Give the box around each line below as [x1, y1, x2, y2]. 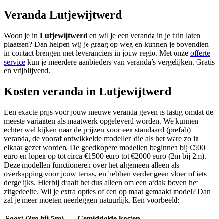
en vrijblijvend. [4, 66, 50, 75]
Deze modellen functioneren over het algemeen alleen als [4, 161, 179, 170]
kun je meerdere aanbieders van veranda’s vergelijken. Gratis [25, 58, 215, 66]
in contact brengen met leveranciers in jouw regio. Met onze [4, 49, 190, 58]
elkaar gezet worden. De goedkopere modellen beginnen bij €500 [4, 143, 205, 152]
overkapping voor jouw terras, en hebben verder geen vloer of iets [4, 170, 207, 178]
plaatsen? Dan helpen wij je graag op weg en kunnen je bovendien [4, 40, 209, 49]
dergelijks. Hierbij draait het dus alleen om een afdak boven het [4, 178, 198, 187]
